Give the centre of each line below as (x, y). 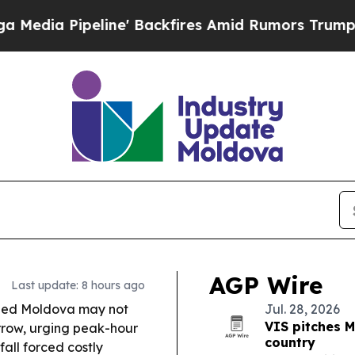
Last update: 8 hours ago (78, 285)
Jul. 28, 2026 (302, 309)
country (290, 342)
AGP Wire (266, 285)
